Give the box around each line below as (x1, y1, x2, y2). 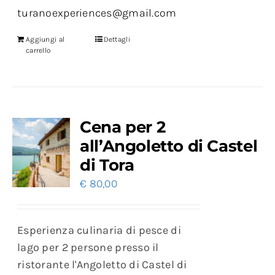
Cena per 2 (80, 117, 166, 137)
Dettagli (103, 35, 130, 44)
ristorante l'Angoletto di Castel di (17, 258, 187, 272)
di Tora (80, 155, 134, 176)
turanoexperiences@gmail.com (17, 6, 177, 20)
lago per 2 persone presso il (17, 241, 159, 255)
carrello (26, 46, 51, 55)
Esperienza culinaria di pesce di (17, 223, 181, 238)
